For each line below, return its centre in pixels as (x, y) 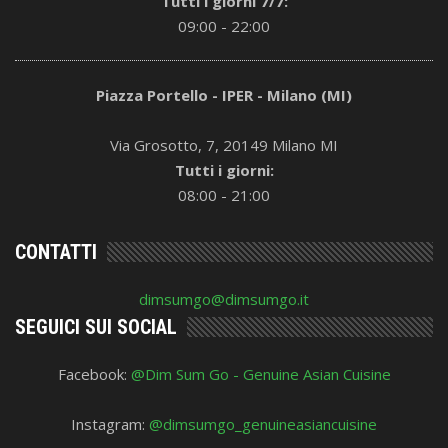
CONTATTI (56, 251)
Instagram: (110, 423)
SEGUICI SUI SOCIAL (96, 326)
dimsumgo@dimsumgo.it (224, 298)
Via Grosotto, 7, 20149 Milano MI (224, 145)
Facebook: (94, 373)
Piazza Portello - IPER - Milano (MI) (224, 95)
